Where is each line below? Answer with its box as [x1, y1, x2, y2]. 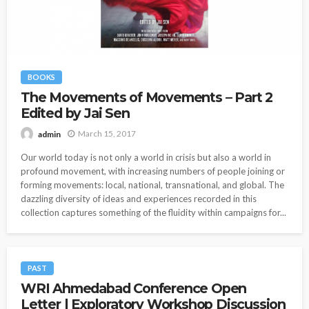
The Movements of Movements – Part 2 [21, 89, 272, 106]
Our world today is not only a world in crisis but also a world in [21, 151, 271, 163]
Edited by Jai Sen [21, 105, 130, 122]
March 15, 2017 [78, 128, 136, 139]
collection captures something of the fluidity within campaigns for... [21, 206, 286, 218]
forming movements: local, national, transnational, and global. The [21, 179, 284, 190]
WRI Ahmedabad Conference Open [21, 279, 247, 297]
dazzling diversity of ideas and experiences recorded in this [21, 192, 257, 204]
